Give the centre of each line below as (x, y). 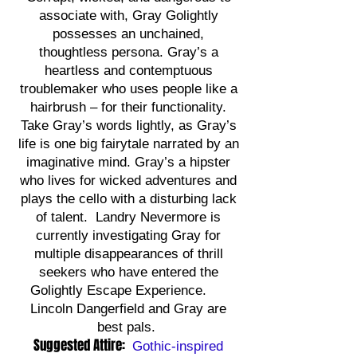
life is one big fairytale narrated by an (128, 144)
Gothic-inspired (178, 346)
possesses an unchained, (128, 34)
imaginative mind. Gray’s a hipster (128, 162)
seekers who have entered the (128, 272)
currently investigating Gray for (128, 235)
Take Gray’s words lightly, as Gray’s (128, 126)
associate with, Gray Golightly (128, 16)
